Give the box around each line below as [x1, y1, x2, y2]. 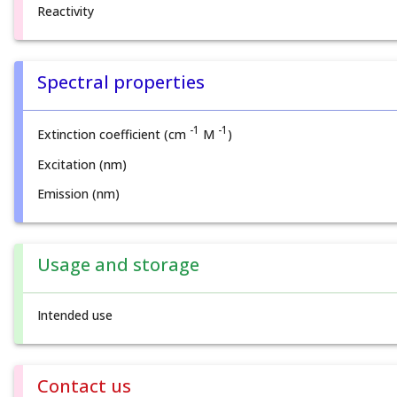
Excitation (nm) [37, 155, 127, 173]
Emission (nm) [37, 184, 120, 202]
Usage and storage [37, 252, 199, 276]
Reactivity [37, 2, 94, 19]
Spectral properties [37, 69, 205, 94]
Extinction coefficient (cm [37, 126, 190, 144]
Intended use [37, 306, 113, 323]
